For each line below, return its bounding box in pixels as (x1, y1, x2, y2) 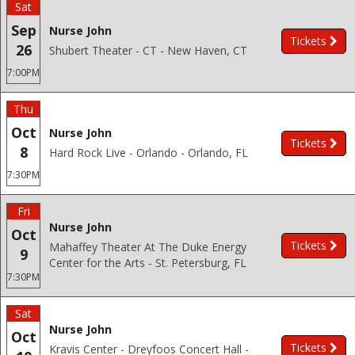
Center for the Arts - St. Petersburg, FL (49, 255, 246, 270)
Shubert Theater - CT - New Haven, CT (49, 43, 247, 58)
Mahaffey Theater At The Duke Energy (49, 239, 246, 254)
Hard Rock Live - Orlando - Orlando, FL (49, 145, 248, 160)
